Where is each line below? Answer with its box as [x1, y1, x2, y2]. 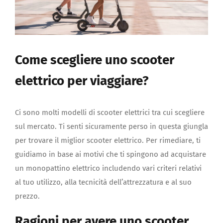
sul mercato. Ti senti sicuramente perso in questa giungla [15, 122, 208, 131]
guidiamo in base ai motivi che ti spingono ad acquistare [15, 150, 206, 159]
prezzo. [15, 192, 40, 201]
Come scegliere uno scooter [15, 52, 174, 68]
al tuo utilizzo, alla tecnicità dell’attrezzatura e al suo [15, 178, 192, 187]
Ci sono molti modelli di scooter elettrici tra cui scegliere [15, 108, 205, 117]
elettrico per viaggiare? [15, 73, 149, 89]
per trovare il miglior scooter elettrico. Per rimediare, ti [15, 136, 201, 145]
